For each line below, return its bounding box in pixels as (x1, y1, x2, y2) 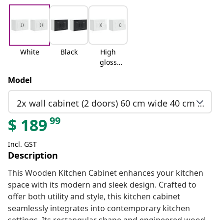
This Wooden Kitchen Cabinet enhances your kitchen (8, 167, 203, 179)
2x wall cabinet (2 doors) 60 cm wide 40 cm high (197, 97, 204, 109)
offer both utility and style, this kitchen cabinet (8, 191, 180, 202)
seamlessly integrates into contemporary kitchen (8, 203, 190, 214)
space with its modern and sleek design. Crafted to (8, 179, 196, 191)
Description (8, 149, 58, 162)
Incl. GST (8, 139, 37, 149)
